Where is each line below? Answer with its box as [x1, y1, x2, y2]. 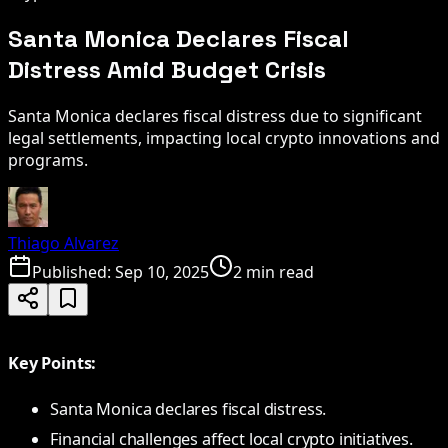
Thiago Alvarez [8, 231, 119, 254]
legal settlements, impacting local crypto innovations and [8, 126, 440, 149]
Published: [32, 260, 115, 283]
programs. [8, 148, 88, 171]
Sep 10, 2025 [115, 260, 209, 283]
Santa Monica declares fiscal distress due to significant [8, 104, 422, 127]
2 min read [233, 260, 314, 283]
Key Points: [8, 351, 97, 374]
